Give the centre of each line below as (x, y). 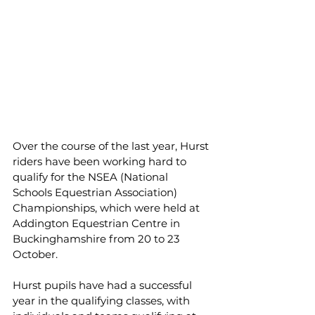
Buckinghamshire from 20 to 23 (97, 239)
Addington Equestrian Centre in (98, 223)
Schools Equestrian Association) (96, 192)
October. (35, 254)
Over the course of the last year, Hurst (112, 146)
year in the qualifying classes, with (103, 301)
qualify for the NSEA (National (92, 177)
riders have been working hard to (101, 161)
